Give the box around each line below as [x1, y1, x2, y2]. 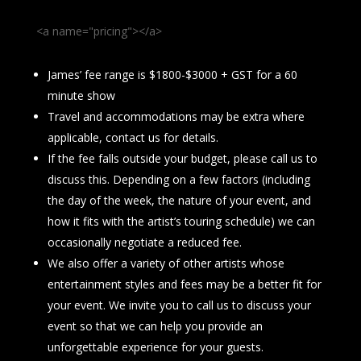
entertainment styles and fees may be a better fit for [47, 276, 322, 292]
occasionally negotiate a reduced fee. [47, 234, 242, 250]
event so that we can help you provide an [47, 317, 263, 334]
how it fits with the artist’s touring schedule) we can [47, 213, 315, 229]
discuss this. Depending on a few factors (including [47, 171, 310, 187]
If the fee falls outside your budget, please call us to [47, 150, 317, 166]
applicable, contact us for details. [47, 129, 218, 145]
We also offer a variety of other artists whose [47, 255, 284, 271]
